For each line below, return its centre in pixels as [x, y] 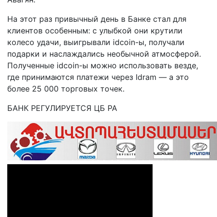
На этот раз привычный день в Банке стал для [97, 19]
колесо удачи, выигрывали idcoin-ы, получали [96, 42]
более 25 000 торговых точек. [66, 89]
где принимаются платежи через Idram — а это [98, 77]
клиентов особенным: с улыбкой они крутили [95, 31]
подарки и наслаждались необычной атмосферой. [104, 54]
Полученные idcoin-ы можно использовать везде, [103, 66]
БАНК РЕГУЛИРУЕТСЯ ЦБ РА [62, 108]
